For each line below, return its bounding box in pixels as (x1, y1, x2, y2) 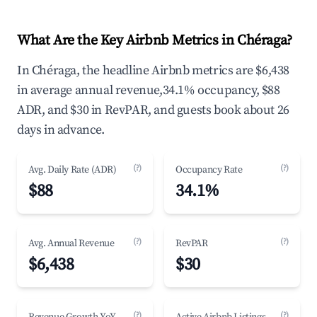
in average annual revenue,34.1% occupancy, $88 (17, 82, 280, 98)
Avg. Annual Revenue (28, 237, 115, 250)
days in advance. (17, 122, 105, 138)
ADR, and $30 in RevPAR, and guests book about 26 (17, 102, 289, 118)
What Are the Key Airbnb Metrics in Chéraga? (17, 32, 292, 50)
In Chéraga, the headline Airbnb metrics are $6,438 (17, 62, 290, 79)
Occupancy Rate (175, 163, 243, 176)
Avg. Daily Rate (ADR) (28, 163, 117, 176)
